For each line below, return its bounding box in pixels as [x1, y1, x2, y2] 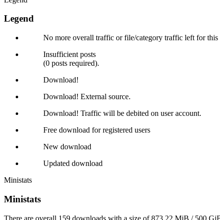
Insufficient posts [43, 50, 96, 59]
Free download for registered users [43, 126, 150, 135]
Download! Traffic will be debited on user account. [43, 109, 201, 118]
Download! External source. [43, 92, 131, 101]
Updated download [43, 159, 103, 168]
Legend [4, 13, 34, 24]
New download [43, 142, 91, 151]
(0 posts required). [43, 59, 99, 68]
